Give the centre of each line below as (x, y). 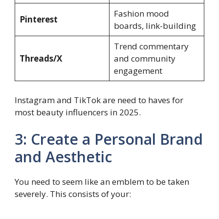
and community (144, 59)
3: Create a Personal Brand (109, 139)
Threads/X (41, 59)
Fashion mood (141, 14)
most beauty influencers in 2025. (78, 112)
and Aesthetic (63, 157)
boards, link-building (155, 26)
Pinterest (38, 20)
